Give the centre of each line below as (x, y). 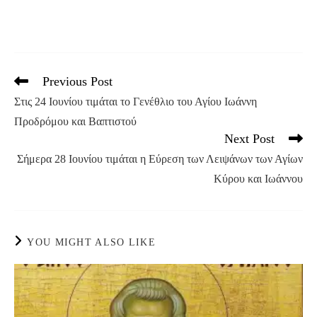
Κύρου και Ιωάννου (258, 179)
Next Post (249, 139)
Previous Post (77, 82)
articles (28, 108)
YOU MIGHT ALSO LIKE (92, 243)
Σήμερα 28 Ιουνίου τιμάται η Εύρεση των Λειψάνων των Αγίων (160, 159)
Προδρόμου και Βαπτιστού (75, 122)
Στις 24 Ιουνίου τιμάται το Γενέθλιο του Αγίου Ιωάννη (136, 102)
